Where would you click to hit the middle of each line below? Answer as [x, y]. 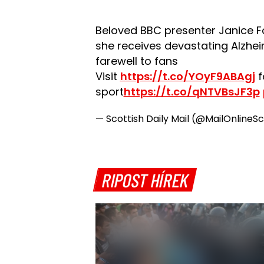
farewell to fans [136, 61]
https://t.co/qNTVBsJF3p [192, 92]
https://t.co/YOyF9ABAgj [187, 76]
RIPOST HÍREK [146, 179]
